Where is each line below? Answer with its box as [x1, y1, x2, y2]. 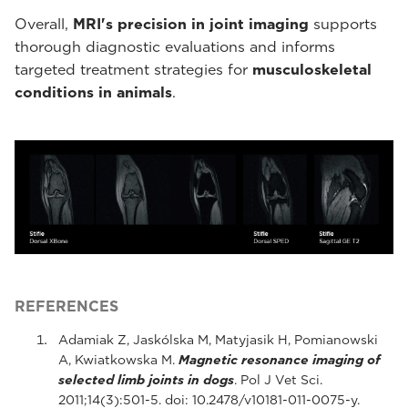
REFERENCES [15, 298, 118, 316]
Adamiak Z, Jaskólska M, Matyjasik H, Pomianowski [58, 332, 378, 348]
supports [309, 15, 377, 33]
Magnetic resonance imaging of [178, 352, 381, 368]
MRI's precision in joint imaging [73, 15, 309, 33]
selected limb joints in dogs [58, 372, 234, 388]
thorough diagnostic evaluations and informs [15, 37, 335, 56]
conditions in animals [15, 83, 172, 101]
